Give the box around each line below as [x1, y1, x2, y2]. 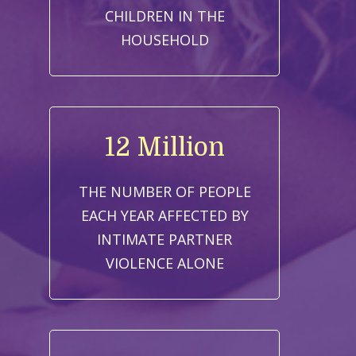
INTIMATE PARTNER [97, 230, 233, 250]
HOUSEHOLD [120, 29, 209, 49]
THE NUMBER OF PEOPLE [78, 182, 251, 202]
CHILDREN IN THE [104, 6, 225, 25]
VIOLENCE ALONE [105, 253, 224, 273]
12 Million [104, 133, 225, 163]
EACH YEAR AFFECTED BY [80, 206, 249, 226]
